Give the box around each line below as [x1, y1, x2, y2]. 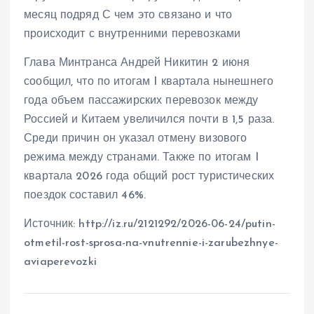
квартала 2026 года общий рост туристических [24, 171, 275, 183]
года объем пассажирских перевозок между [24, 95, 259, 107]
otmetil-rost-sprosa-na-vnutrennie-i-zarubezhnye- [24, 238, 278, 250]
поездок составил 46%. [24, 190, 146, 202]
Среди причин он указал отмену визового [24, 133, 247, 145]
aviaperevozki [24, 257, 97, 268]
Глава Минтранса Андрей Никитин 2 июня [24, 57, 250, 69]
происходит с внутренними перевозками [24, 29, 241, 41]
